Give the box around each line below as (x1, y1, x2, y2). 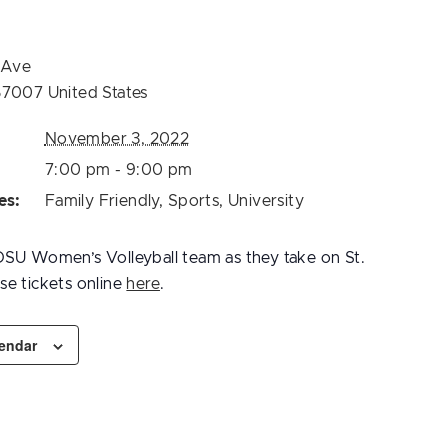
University (227, 192, 304, 209)
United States (47, 84, 148, 101)
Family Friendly (44, 192, 159, 209)
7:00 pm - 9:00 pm (44, 161, 193, 178)
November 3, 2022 (44, 130, 190, 147)
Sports (167, 192, 220, 209)
